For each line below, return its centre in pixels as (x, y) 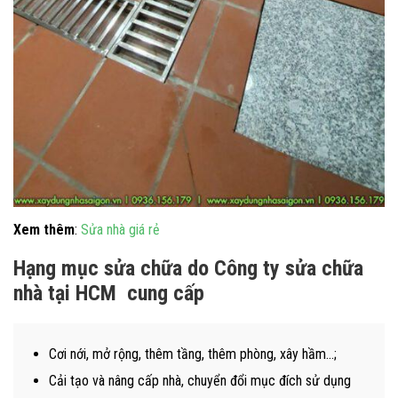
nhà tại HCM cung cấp (109, 293)
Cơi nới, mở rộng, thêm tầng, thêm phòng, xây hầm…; (193, 354)
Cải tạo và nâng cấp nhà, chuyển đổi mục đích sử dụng (200, 380)
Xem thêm (44, 229)
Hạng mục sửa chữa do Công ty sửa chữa (188, 268)
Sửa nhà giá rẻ (122, 229)
